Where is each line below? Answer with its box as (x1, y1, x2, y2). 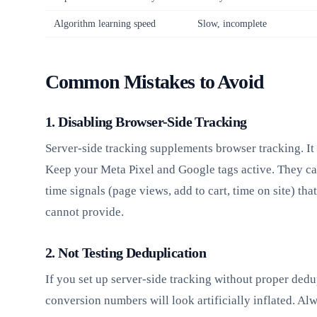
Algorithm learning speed (54, 18, 156, 29)
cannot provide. (45, 204, 124, 219)
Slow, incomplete (197, 18, 267, 29)
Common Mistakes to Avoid (45, 70, 264, 93)
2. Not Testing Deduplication (45, 244, 207, 260)
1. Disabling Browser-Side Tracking (45, 113, 247, 129)
